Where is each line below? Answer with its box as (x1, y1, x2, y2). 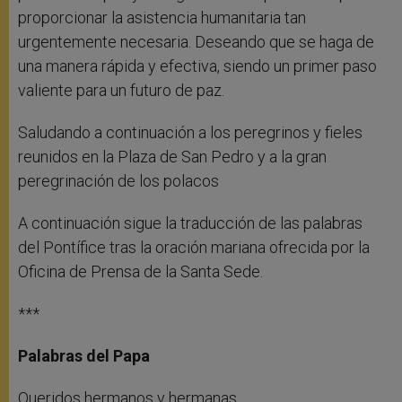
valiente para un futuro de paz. (18, 81, 224, 100)
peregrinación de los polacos (18, 171, 219, 191)
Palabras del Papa (18, 346, 150, 366)
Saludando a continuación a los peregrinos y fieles (18, 123, 363, 143)
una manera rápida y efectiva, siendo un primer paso (18, 57, 377, 76)
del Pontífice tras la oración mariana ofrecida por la (18, 238, 370, 258)
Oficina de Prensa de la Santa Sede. (18, 262, 263, 282)
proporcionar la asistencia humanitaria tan (18, 8, 306, 28)
